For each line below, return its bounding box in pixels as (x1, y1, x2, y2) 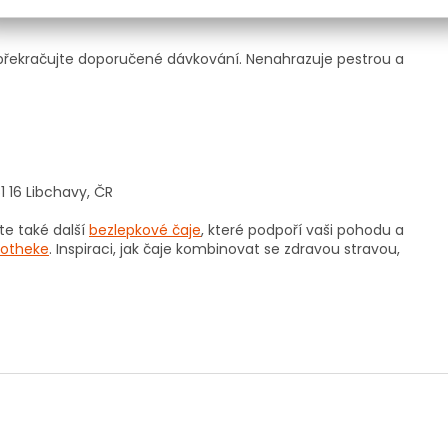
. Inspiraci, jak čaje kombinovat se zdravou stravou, (49, 239, 400, 260)
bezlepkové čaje (89, 220, 201, 241)
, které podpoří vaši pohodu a (201, 220, 404, 241)
